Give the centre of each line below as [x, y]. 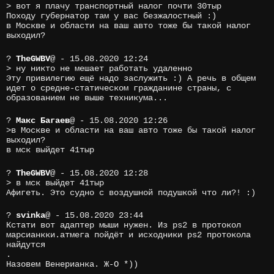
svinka [31, 216]
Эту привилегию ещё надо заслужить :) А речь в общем [131, 78]
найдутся [26, 245]
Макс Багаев [43, 121]
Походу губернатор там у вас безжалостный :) [111, 16]
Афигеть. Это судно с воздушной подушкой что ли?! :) [131, 192]
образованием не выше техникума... [87, 98]
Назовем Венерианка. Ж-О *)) [72, 265]
